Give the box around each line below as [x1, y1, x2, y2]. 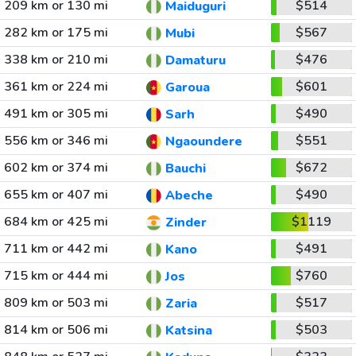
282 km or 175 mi [3, 24, 108, 41]
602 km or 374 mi [3, 159, 108, 176]
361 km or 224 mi [3, 78, 108, 95]
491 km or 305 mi [3, 105, 108, 122]
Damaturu [164, 52, 226, 70]
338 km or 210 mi [3, 51, 108, 68]
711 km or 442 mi [3, 240, 108, 257]
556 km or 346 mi [3, 132, 108, 149]
